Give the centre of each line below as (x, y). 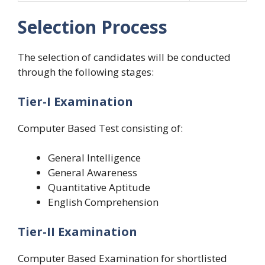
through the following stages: (86, 72)
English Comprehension (103, 202)
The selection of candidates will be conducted (124, 57)
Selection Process (93, 27)
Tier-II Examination (77, 231)
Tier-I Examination (75, 101)
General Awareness (93, 173)
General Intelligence (94, 158)
